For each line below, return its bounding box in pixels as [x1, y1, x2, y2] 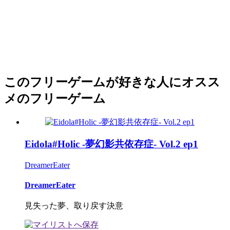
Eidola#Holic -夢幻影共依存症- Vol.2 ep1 [25, 139, 198, 150]
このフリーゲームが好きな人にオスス [4, 75, 220, 89]
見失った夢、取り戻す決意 [25, 201, 123, 210]
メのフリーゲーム [4, 92, 106, 106]
